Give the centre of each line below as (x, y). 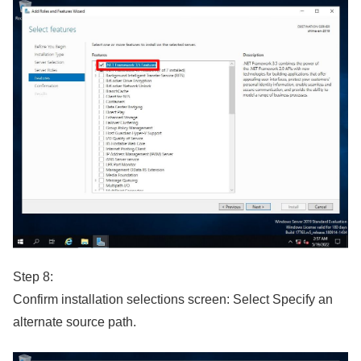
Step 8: (33, 277)
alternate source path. (75, 322)
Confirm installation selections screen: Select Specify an (173, 300)
